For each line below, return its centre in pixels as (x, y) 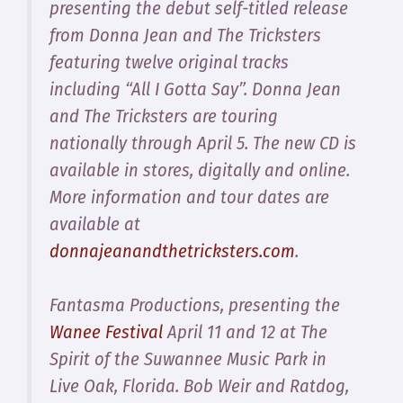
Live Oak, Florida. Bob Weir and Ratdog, (199, 386)
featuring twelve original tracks (169, 62)
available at (95, 224)
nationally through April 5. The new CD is (203, 143)
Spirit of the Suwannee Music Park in (188, 359)
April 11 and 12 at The (245, 332)
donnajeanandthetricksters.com (172, 251)
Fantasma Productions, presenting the (195, 305)
